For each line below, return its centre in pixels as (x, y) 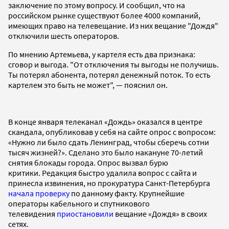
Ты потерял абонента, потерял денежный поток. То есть (109, 74)
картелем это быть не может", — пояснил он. (88, 85)
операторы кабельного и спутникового (79, 203)
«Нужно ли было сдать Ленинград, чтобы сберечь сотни (109, 142)
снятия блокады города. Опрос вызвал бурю (88, 162)
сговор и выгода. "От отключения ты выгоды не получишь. (113, 64)
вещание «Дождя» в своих (160, 213)
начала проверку (39, 193)
